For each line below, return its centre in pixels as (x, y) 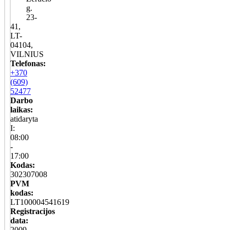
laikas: (22, 109)
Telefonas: (28, 63)
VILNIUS (27, 54)
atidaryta (24, 119)
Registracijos (33, 211)
